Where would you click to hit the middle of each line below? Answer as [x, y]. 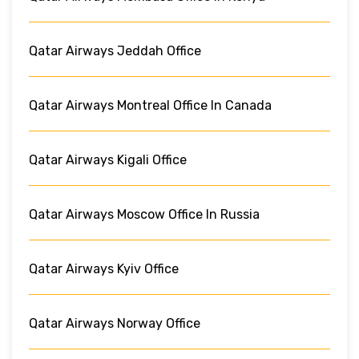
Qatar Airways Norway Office [115, 323]
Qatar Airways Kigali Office [108, 159]
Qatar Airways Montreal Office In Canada [150, 105]
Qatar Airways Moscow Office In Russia [144, 214]
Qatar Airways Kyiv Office [104, 268]
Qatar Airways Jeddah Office [115, 50]
